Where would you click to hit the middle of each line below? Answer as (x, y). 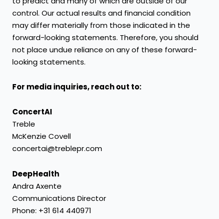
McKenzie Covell (42, 136)
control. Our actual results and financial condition (101, 13)
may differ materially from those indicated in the (101, 25)
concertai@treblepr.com (57, 149)
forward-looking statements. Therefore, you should (105, 37)
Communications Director (59, 198)
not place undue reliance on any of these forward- (105, 49)
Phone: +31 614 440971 (52, 210)
